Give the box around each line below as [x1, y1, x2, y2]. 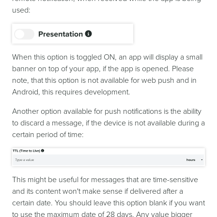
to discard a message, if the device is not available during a [12, 118, 205, 128]
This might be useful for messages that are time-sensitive [12, 175, 198, 185]
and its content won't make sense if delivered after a [12, 186, 183, 197]
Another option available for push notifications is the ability [12, 107, 201, 117]
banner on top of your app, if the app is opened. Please [12, 64, 194, 74]
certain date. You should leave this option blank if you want [12, 198, 205, 208]
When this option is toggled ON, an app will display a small [12, 52, 202, 62]
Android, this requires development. [12, 87, 130, 97]
